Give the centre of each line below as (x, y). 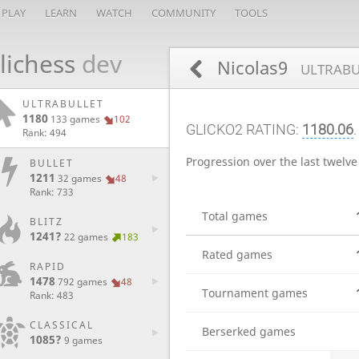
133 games (75, 119)
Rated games (237, 255)
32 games (80, 178)
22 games (86, 237)
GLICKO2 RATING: (244, 129)
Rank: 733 (52, 192)
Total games (235, 216)
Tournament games (255, 293)
